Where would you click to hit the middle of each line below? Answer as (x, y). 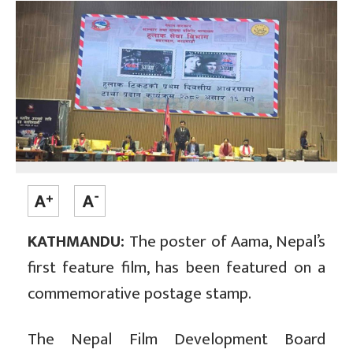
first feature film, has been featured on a (176, 268)
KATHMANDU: (76, 242)
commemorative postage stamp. (139, 294)
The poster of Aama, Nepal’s (225, 242)
